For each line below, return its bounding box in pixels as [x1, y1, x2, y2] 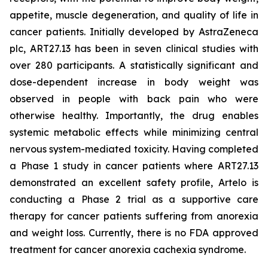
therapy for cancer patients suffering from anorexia [10, 210, 258, 222]
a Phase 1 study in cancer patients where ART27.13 [10, 160, 258, 172]
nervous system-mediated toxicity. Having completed [10, 143, 258, 155]
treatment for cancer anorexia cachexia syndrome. [10, 243, 246, 255]
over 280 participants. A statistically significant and [10, 59, 258, 71]
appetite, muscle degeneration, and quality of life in [10, 9, 258, 21]
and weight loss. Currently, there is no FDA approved [10, 227, 258, 239]
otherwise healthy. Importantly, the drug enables [10, 109, 258, 121]
